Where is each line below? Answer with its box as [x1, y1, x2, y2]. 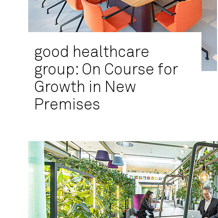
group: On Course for [34, 62, 178, 78]
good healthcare [34, 45, 149, 60]
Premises [34, 97, 100, 113]
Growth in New [34, 80, 136, 95]
